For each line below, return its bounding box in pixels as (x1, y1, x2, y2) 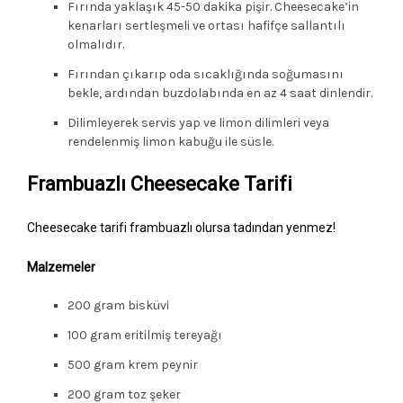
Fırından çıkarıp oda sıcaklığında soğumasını (67, 66, 344, 82)
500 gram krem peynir (67, 356, 198, 372)
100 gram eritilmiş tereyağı (67, 327, 222, 343)
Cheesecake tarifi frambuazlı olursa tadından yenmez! (27, 219, 336, 235)
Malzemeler (27, 259, 95, 274)
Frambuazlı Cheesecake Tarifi (27, 172, 292, 195)
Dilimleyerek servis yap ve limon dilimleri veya (67, 114, 329, 130)
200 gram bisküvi (67, 297, 169, 313)
